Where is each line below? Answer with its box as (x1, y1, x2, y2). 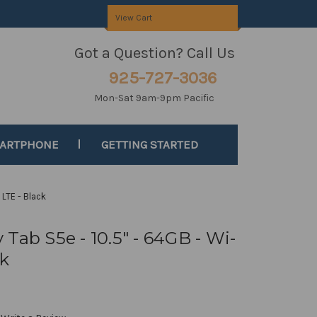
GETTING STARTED (101, 137, 199, 151)
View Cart (115, 13, 152, 23)
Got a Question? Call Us (74, 44, 235, 62)
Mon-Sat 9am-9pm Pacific (94, 92, 215, 104)
